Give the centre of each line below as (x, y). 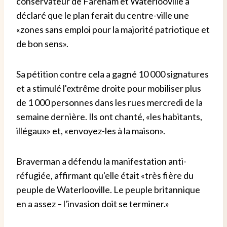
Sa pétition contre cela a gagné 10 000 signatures (112, 74)
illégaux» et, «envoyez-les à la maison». (91, 130)
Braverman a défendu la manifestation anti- (101, 161)
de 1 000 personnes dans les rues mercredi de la (109, 102)
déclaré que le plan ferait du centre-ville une (103, 15)
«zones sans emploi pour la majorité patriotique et (113, 29)
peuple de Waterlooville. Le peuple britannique (108, 189)
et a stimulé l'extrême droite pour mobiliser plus (109, 88)
